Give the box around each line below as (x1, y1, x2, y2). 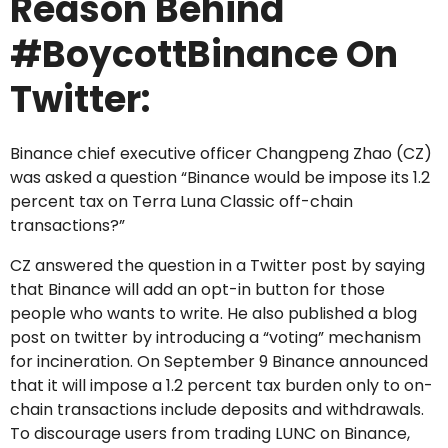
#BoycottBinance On (10, 29, 398, 80)
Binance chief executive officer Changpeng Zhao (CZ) (10, 142, 432, 165)
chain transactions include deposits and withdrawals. (10, 398, 424, 421)
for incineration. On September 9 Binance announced (10, 350, 428, 373)
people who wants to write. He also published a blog (10, 302, 417, 325)
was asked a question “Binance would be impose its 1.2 (10, 166, 430, 189)
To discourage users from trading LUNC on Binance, (10, 422, 410, 445)
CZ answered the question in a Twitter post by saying (10, 254, 425, 277)
